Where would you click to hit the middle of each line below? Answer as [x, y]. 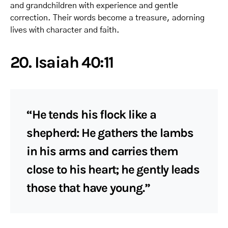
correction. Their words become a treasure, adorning [107, 18]
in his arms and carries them [102, 151]
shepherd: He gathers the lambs [110, 133]
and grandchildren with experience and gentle [94, 5]
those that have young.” [88, 188]
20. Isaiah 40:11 [62, 62]
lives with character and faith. [65, 30]
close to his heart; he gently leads [113, 169]
